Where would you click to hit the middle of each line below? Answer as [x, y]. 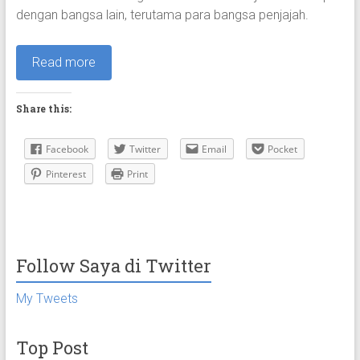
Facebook [67, 149]
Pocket [282, 149]
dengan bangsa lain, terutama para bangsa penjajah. [162, 15]
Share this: [43, 109]
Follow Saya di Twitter [113, 266]
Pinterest [65, 174]
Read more [63, 63]
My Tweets [47, 299]
